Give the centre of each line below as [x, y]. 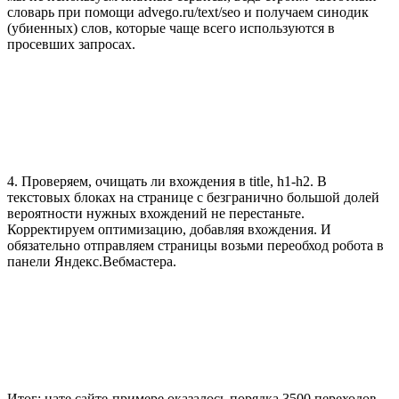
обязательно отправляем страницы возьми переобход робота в [195, 246]
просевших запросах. [71, 45]
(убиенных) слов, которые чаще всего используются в [171, 28]
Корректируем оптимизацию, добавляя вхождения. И [169, 230]
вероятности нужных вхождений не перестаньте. [156, 214]
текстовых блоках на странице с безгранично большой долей [193, 198]
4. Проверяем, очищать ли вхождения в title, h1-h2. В [167, 182]
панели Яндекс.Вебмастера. [92, 262]
